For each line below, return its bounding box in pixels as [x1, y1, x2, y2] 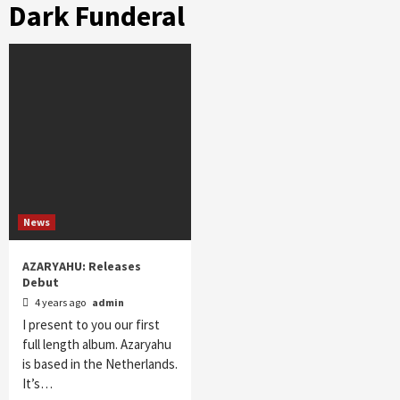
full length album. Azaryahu [22, 335, 171, 353]
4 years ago [33, 295, 87, 309]
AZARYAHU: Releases [22, 257, 141, 274]
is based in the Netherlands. [22, 354, 178, 372]
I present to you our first [22, 315, 160, 333]
